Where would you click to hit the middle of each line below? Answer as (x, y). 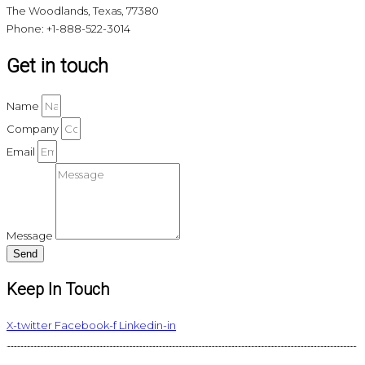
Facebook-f (86, 325)
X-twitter (29, 325)
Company (34, 129)
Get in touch (57, 66)
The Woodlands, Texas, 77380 (83, 11)
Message (31, 236)
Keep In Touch (58, 290)
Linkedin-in (147, 325)
